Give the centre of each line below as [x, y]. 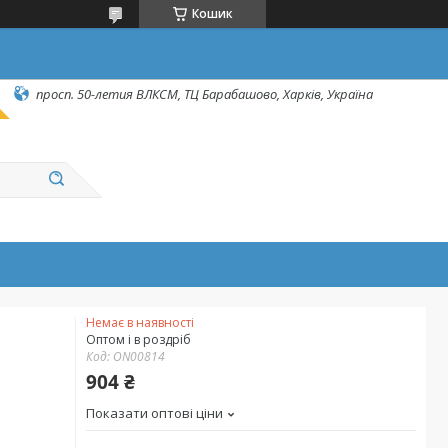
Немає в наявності [140, 322]
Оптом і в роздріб [138, 339]
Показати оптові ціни [154, 413]
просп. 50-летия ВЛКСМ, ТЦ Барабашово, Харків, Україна [204, 93]
